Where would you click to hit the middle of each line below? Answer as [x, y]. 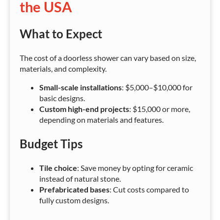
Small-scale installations [81, 87]
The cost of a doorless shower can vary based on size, [108, 58]
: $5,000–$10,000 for [157, 87]
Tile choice [58, 168]
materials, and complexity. [63, 69]
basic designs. [62, 98]
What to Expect [61, 34]
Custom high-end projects [84, 109]
